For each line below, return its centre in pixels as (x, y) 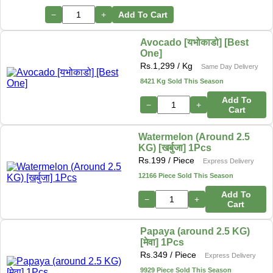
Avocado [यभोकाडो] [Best (195, 43)
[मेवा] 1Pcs (162, 243)
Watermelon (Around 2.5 (194, 137)
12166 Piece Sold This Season (186, 176)
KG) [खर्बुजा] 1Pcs (175, 148)
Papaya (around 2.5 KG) (195, 232)
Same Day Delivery (230, 67)
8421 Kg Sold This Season (182, 81)
